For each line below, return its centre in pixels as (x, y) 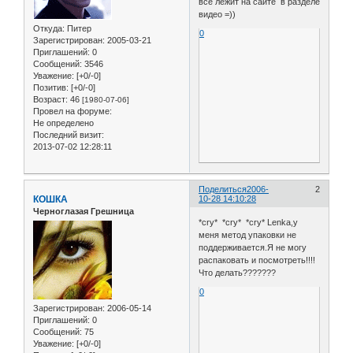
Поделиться (223, 190)
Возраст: (50, 100)
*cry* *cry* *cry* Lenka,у (249, 222)
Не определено (63, 123)
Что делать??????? (238, 272)
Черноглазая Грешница (84, 212)
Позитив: (51, 88)
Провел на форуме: (72, 111)
